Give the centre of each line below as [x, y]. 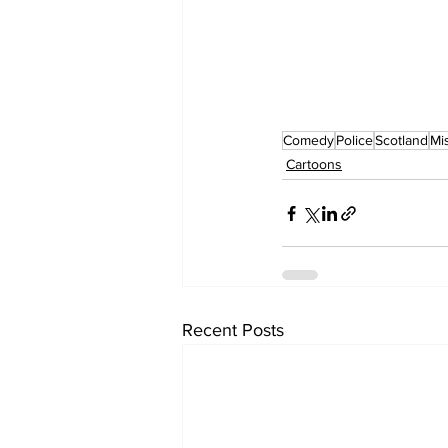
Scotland [401, 140]
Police [354, 140]
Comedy [308, 140]
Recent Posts [233, 330]
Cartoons [314, 164]
